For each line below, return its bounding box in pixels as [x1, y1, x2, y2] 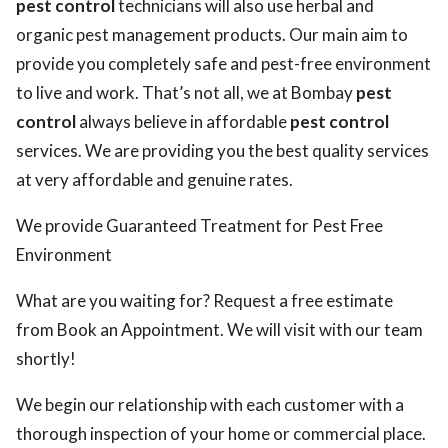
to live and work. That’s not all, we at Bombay [16, 82, 356, 103]
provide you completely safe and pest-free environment [16, 53, 431, 74]
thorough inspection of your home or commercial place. [16, 423, 426, 444]
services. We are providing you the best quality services [16, 140, 429, 161]
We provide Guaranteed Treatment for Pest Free [16, 215, 383, 236]
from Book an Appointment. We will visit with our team [16, 319, 423, 340]
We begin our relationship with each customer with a [16, 394, 404, 415]
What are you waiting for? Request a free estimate [16, 290, 393, 311]
